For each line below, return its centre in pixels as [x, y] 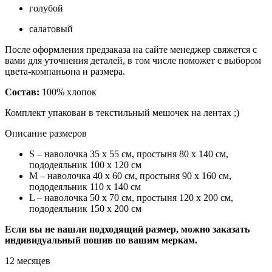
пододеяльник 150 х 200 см [85, 208]
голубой [46, 8]
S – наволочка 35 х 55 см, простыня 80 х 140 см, [129, 154]
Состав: [22, 92]
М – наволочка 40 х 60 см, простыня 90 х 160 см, [130, 175]
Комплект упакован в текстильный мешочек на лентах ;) [122, 112]
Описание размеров [46, 133]
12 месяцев [28, 260]
